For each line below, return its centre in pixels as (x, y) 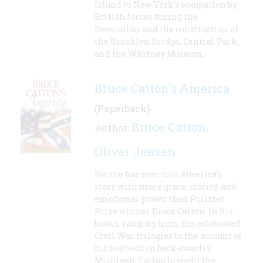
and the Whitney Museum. (149, 54)
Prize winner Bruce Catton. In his (164, 211)
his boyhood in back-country (153, 248)
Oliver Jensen (135, 152)
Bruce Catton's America (162, 88)
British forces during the (146, 17)
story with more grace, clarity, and (166, 187)
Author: (113, 128)
